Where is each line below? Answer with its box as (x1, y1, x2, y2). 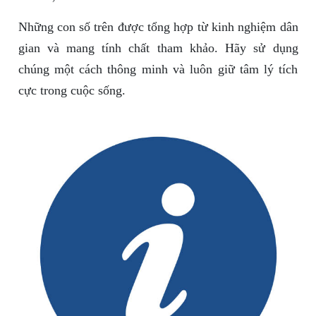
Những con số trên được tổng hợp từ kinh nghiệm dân (18, 20, 298, 35)
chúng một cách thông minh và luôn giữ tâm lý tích (18, 62, 298, 77)
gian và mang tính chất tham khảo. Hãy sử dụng (18, 41, 298, 56)
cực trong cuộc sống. (18, 83, 126, 98)
